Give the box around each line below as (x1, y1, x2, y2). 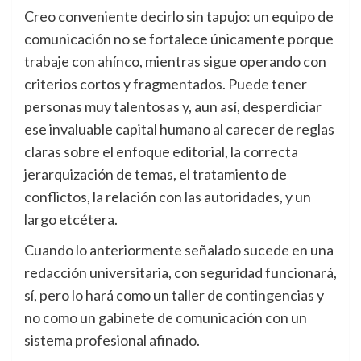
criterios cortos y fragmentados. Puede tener (24, 75, 307, 93)
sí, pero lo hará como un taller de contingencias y (24, 286, 324, 305)
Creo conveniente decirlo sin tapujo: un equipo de (24, 7, 334, 26)
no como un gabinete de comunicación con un (24, 309, 307, 327)
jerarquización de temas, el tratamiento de (24, 165, 287, 184)
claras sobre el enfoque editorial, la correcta (24, 143, 298, 161)
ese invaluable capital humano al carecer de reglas (24, 120, 334, 139)
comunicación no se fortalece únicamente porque (24, 30, 334, 48)
